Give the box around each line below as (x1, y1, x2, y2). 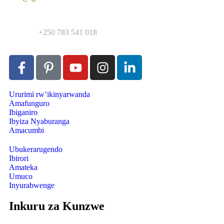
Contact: (9, 28, 38, 37)
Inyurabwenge (9, 181, 54, 190)
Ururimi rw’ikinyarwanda (9, 90, 90, 99)
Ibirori (9, 154, 28, 163)
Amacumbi (9, 126, 44, 135)
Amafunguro (9, 99, 49, 108)
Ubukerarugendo (9, 145, 62, 154)
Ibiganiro (9, 108, 37, 117)
